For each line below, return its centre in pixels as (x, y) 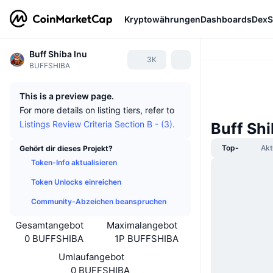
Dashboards (226, 19)
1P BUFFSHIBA (147, 239)
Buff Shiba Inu (58, 54)
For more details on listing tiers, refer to (97, 110)
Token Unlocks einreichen (76, 182)
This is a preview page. (67, 96)
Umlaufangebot (91, 257)
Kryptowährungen (162, 19)
